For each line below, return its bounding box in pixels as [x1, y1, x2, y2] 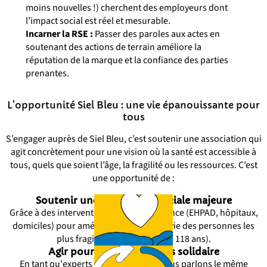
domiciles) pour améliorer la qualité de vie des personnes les [13, 219, 254, 232]
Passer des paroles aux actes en [92, 27, 220, 41]
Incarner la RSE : [25, 27, 93, 41]
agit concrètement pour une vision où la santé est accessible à [11, 145, 256, 159]
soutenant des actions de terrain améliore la [25, 41, 201, 54]
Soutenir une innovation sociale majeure [35, 194, 232, 206]
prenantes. [25, 67, 69, 80]
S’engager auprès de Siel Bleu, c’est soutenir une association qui [5, 132, 262, 145]
